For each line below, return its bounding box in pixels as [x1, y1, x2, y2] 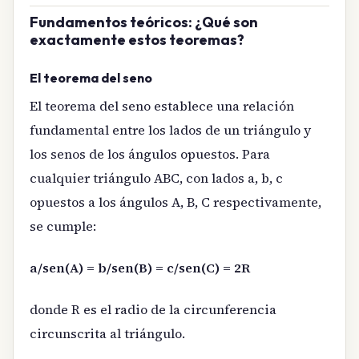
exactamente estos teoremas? [30, 30, 244, 50]
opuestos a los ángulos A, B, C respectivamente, [30, 192, 321, 211]
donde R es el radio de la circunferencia [30, 301, 276, 319]
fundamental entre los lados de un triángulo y [30, 120, 311, 139]
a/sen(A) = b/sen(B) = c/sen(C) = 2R [30, 258, 251, 276]
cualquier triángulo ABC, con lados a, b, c [30, 168, 283, 187]
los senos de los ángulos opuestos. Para [30, 144, 270, 163]
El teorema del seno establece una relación [30, 96, 294, 115]
